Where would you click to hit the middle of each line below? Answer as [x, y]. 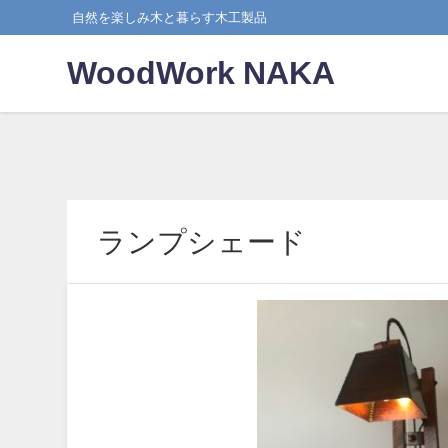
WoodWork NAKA [201, 73]
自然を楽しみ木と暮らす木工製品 [169, 17]
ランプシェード [202, 241]
